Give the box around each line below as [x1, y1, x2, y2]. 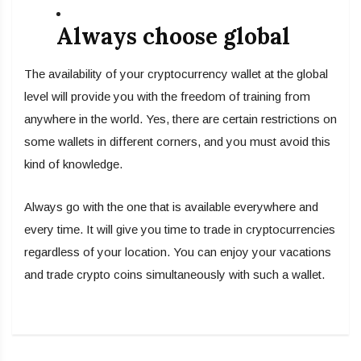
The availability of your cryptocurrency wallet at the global [24, 67, 328, 81]
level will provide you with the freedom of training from [24, 89, 310, 104]
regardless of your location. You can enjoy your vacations [24, 245, 331, 259]
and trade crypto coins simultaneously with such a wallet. [24, 268, 325, 282]
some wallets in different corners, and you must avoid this [24, 135, 330, 149]
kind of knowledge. [24, 157, 122, 172]
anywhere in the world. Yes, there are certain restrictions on [24, 112, 337, 127]
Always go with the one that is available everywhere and [24, 200, 318, 214]
